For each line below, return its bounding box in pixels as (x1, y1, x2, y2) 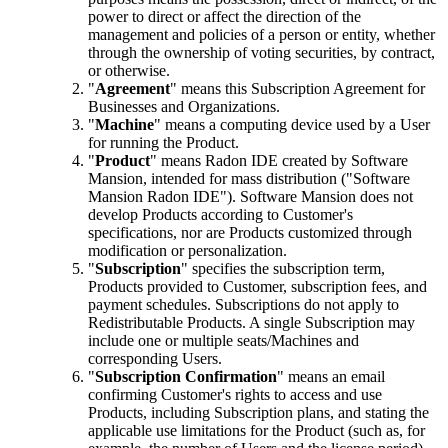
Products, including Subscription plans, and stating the (88, 404, 429, 422)
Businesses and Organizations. (88, 98, 280, 116)
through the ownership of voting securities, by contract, (88, 44, 435, 62)
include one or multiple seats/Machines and (88, 332, 359, 350)
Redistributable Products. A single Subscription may (88, 314, 415, 332)
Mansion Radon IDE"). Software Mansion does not (88, 188, 413, 206)
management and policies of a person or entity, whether (88, 26, 435, 44)
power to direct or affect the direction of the (88, 8, 361, 26)
